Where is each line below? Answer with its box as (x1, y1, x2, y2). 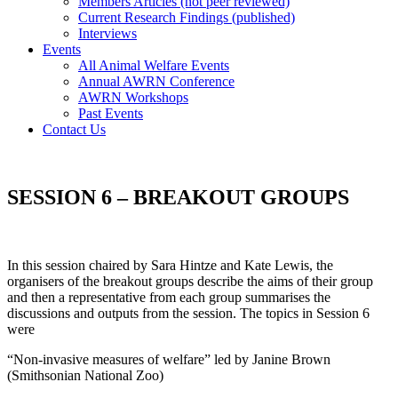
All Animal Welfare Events (78, 58, 229, 73)
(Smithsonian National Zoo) (7, 367, 163, 383)
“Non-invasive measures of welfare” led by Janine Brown (7, 351, 330, 367)
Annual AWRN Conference (78, 74, 235, 89)
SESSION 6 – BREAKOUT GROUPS (7, 185, 349, 209)
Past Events (78, 106, 143, 121)
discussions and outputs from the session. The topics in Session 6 (7, 305, 370, 321)
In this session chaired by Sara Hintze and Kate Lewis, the (7, 257, 333, 273)
